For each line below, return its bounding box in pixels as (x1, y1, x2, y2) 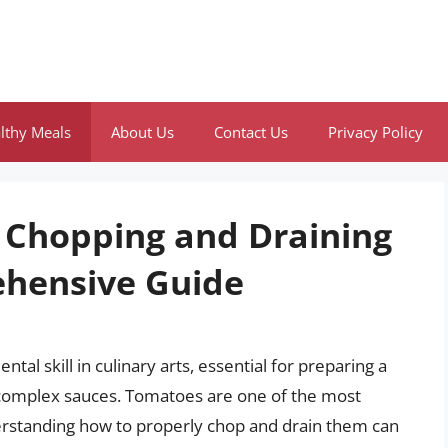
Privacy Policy (328, 122, 423, 142)
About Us (111, 122, 174, 142)
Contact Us (214, 122, 288, 142)
